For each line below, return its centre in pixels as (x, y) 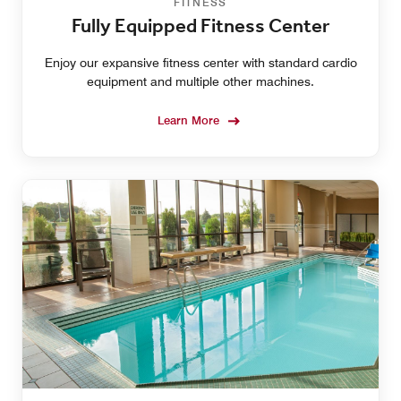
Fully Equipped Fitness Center (200, 27)
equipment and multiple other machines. (200, 82)
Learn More (188, 120)
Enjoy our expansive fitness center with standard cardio (200, 63)
